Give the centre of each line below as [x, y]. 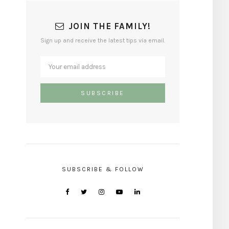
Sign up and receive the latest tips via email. [103, 40]
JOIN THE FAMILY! [109, 26]
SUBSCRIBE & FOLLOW [103, 169]
